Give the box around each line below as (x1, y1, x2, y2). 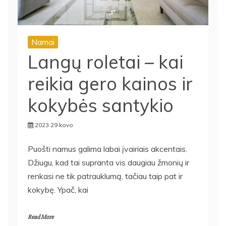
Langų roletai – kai (28, 46, 183, 69)
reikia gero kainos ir (28, 68, 193, 91)
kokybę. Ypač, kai (28, 180, 88, 191)
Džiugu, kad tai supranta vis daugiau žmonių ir (28, 153, 189, 163)
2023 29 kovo (35, 117, 73, 125)
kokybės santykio (28, 89, 174, 112)
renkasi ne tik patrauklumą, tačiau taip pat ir (28, 166, 183, 177)
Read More (28, 209, 53, 217)
